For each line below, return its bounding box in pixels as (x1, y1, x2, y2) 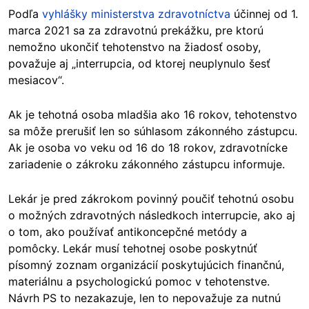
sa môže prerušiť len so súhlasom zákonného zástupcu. (8, 123, 297, 138)
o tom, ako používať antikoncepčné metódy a (8, 224, 247, 239)
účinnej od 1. (230, 6, 298, 21)
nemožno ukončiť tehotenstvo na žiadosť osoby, (8, 39, 261, 54)
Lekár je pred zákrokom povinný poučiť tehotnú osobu (8, 191, 294, 206)
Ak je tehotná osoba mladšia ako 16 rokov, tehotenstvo (8, 107, 297, 121)
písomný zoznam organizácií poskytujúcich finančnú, (8, 257, 284, 272)
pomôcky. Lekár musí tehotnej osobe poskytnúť (8, 241, 257, 255)
